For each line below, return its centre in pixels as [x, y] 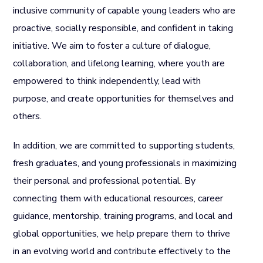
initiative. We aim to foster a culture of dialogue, [112, 45]
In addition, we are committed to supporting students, [124, 145]
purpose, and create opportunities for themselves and [124, 98]
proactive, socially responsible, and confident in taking [123, 28]
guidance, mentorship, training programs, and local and [123, 216]
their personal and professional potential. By [104, 181]
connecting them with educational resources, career [118, 198]
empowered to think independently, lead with [107, 81]
